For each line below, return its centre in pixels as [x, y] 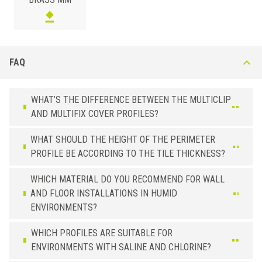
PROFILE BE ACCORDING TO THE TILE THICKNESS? [128, 153]
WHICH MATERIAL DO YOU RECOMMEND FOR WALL [127, 179]
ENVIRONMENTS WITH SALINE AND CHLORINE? [121, 247]
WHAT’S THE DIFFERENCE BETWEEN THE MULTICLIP [131, 99]
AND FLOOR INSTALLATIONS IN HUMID [104, 193]
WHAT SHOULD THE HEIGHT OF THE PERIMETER [123, 139]
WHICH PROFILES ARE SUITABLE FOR [101, 233]
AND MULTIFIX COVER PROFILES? [94, 113]
